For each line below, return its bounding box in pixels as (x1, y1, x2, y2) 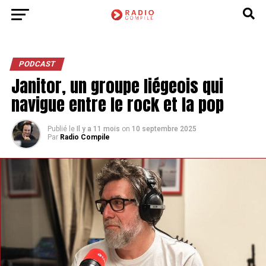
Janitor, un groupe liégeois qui (11, 73, 223, 99)
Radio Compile (59, 133, 110, 141)
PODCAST (17, 59, 56, 68)
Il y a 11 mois (76, 125, 120, 133)
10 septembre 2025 (131, 125, 197, 133)
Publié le (47, 125, 75, 133)
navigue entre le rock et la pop (11, 91, 224, 117)
